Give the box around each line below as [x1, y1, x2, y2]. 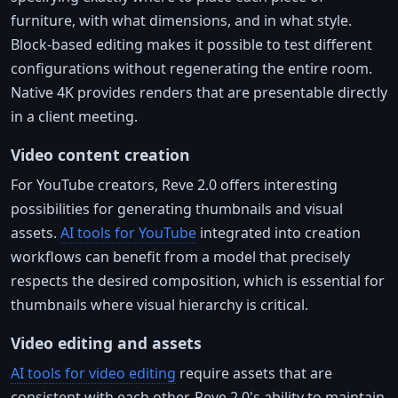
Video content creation [11, 143, 190, 165]
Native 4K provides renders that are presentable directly [11, 82, 387, 102]
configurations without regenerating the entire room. [11, 58, 372, 78]
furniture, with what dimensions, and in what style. [11, 10, 352, 30]
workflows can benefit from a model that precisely [11, 246, 350, 267]
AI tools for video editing [11, 362, 176, 383]
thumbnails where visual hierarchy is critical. [11, 294, 308, 314]
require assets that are [176, 362, 332, 383]
